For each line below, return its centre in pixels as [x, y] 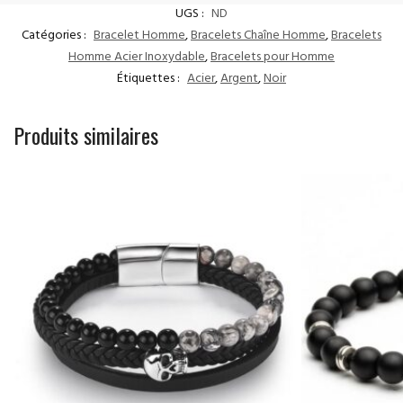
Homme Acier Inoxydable [137, 58]
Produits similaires [86, 135]
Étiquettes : [150, 80]
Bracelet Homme [139, 37]
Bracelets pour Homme [273, 58]
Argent [239, 80]
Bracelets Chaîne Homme [258, 37]
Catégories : [55, 37]
